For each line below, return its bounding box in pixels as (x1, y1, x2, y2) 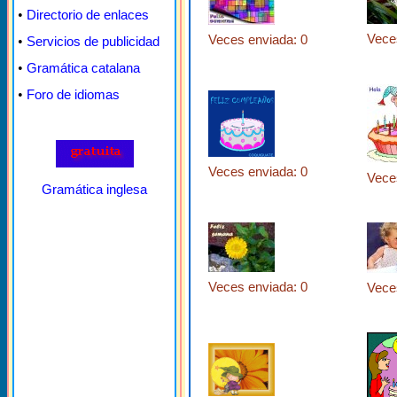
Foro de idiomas (27, 87, 120, 102)
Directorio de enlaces (27, 7, 149, 22)
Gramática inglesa (42, 182, 147, 197)
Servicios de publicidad (27, 34, 160, 49)
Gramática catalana (27, 60, 140, 75)
